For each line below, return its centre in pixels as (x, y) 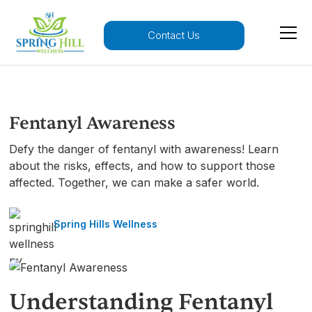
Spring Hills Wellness (106, 224)
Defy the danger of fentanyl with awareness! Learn (144, 149)
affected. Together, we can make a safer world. (134, 183)
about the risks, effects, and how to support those (142, 166)
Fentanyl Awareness (92, 124)
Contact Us (174, 36)
